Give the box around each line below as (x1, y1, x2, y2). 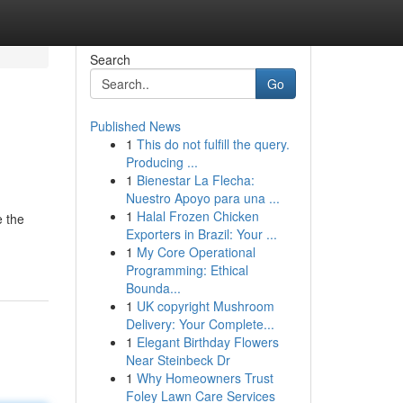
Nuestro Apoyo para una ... (125, 189, 280, 207)
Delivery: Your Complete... (125, 315, 274, 333)
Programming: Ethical (125, 261, 248, 279)
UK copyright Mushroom (136, 297, 274, 315)
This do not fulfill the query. (136, 135, 290, 153)
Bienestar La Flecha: (136, 171, 255, 189)
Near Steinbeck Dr (125, 351, 230, 369)
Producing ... (125, 153, 198, 171)
